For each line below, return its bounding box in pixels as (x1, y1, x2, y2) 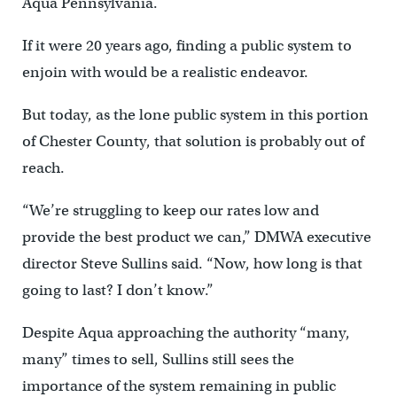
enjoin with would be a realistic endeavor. (21, 63, 308, 82)
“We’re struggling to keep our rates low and (21, 201, 319, 221)
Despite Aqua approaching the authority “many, (21, 323, 350, 343)
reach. (21, 159, 65, 178)
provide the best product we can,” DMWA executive (21, 228, 371, 247)
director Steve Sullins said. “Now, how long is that (21, 254, 362, 274)
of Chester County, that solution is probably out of (21, 132, 364, 152)
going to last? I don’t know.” (21, 281, 214, 300)
